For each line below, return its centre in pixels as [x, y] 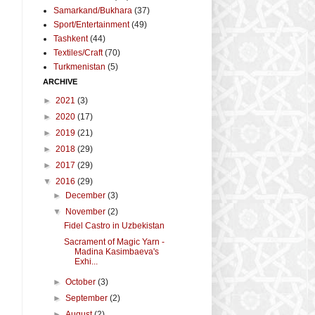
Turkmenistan [79, 66]
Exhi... [86, 261]
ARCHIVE [60, 81]
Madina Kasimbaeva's [116, 251]
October [82, 282]
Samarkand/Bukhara [93, 10]
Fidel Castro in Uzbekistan [114, 225]
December [87, 195]
